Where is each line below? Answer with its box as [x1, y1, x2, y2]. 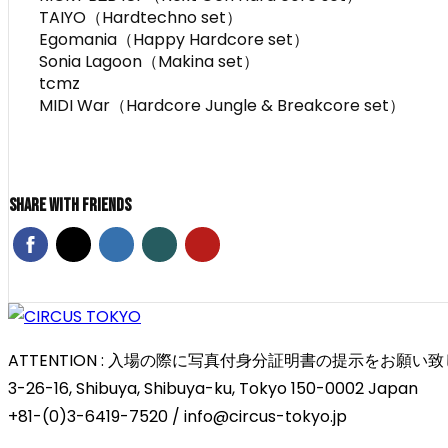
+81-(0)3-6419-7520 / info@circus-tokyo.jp [8, 404, 347, 428]
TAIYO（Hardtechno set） [39, 5, 242, 29]
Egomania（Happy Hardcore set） [39, 27, 309, 51]
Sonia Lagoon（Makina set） [39, 49, 259, 73]
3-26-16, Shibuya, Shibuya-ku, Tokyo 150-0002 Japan [8, 376, 418, 400]
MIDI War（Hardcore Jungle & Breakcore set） [39, 93, 405, 117]
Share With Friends [9, 194, 131, 216]
